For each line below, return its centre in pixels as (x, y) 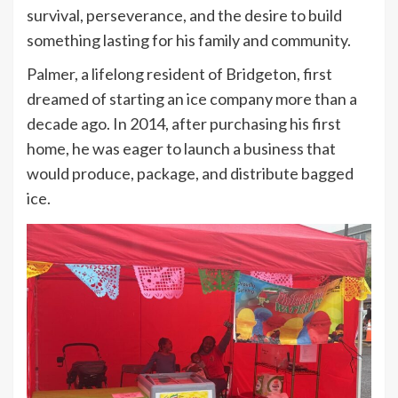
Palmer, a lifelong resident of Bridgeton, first (179, 74)
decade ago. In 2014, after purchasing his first (184, 124)
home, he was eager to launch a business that (181, 149)
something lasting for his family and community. (189, 40)
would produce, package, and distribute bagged (190, 174)
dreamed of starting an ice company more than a (192, 99)
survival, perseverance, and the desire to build (184, 16)
